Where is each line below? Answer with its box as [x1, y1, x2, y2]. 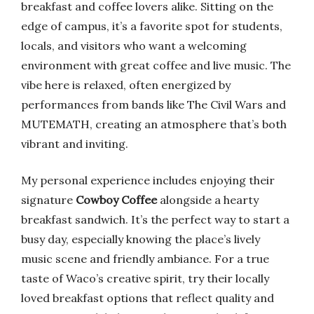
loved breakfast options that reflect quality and [21, 291, 274, 305]
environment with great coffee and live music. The [21, 58, 291, 72]
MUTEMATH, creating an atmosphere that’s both [21, 117, 287, 131]
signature [21, 193, 76, 207]
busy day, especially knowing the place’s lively [21, 232, 260, 246]
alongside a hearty [157, 193, 259, 207]
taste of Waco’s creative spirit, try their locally [21, 271, 269, 285]
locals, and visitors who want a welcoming [21, 39, 247, 53]
